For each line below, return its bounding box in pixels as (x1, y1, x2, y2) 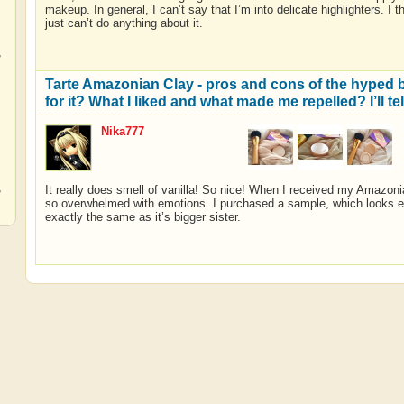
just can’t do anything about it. (44, 16, 203, 30)
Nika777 (100, 124, 144, 138)
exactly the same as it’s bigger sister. (44, 210, 241, 224)
